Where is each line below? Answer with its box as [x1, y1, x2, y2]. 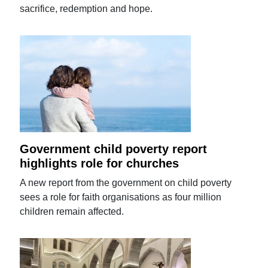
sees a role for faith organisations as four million [20, 191, 222, 202]
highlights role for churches [20, 156, 179, 170]
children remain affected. [20, 206, 124, 217]
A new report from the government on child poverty [20, 177, 232, 188]
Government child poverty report [20, 142, 208, 156]
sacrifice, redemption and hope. [20, 3, 153, 14]
